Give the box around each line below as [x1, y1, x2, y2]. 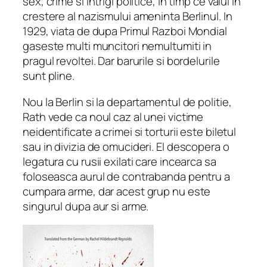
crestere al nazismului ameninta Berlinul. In [23, 8, 232, 24]
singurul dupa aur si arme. [23, 198, 149, 214]
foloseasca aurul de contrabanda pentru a [23, 168, 230, 184]
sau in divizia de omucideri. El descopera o [23, 138, 229, 154]
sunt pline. [23, 68, 74, 84]
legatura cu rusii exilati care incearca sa [23, 153, 216, 169]
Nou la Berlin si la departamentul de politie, [23, 94, 232, 110]
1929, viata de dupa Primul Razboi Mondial [23, 23, 227, 39]
